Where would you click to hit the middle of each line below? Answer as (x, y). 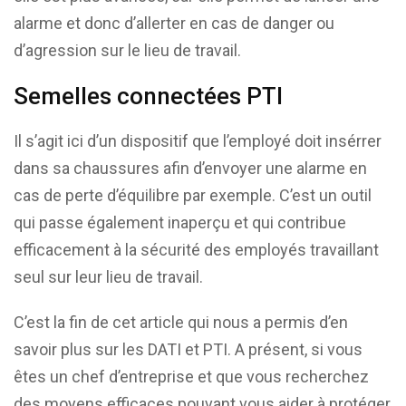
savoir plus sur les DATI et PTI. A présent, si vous (188, 349)
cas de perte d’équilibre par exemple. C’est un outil (193, 195)
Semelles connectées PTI (148, 96)
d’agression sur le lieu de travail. (127, 50)
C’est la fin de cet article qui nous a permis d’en (181, 322)
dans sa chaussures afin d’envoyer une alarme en (190, 168)
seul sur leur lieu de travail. (108, 277)
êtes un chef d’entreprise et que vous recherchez (191, 377)
